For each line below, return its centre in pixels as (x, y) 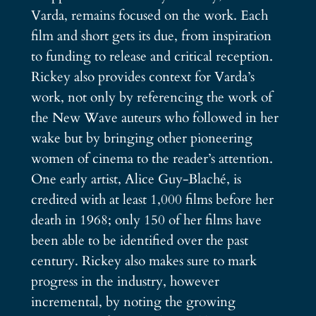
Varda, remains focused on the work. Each (149, 15)
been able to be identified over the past (139, 240)
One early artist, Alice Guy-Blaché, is (136, 179)
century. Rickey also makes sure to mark (144, 261)
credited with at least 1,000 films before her (152, 199)
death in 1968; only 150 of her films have (146, 220)
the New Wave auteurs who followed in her (154, 117)
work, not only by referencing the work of (151, 97)
